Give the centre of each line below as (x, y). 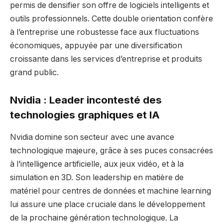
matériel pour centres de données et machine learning (111, 191)
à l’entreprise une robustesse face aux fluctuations (105, 32)
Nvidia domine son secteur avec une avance (92, 137)
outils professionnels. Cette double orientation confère (111, 18)
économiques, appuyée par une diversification (96, 45)
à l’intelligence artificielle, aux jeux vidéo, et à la (97, 164)
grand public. (34, 72)
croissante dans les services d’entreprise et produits (106, 59)
